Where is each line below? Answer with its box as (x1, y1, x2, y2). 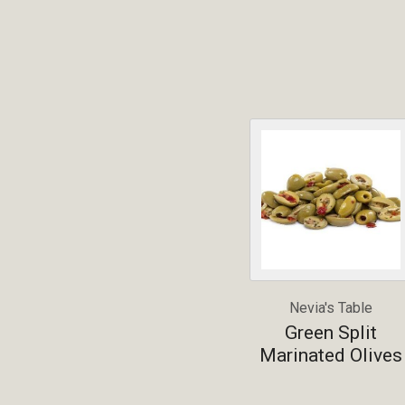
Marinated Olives (259, 344, 402, 366)
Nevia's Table (289, 299, 372, 317)
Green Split (285, 321, 377, 344)
